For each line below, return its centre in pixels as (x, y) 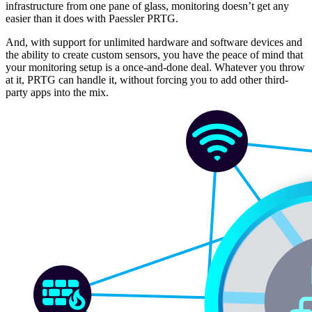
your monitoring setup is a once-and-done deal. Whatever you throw (155, 68)
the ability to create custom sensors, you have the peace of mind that (154, 55)
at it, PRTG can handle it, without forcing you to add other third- (147, 80)
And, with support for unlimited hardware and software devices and (154, 42)
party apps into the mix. (57, 93)
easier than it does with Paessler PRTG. (92, 19)
